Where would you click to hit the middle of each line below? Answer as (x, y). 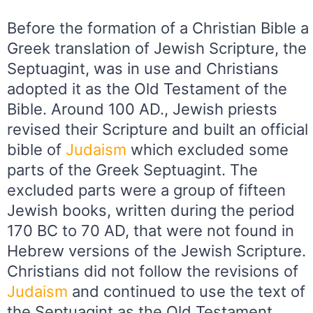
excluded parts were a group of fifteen (146, 190)
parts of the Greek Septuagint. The (132, 170)
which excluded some (208, 150)
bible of (36, 150)
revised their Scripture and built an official (158, 130)
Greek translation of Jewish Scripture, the (157, 49)
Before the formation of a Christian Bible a (158, 28)
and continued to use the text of (187, 292)
